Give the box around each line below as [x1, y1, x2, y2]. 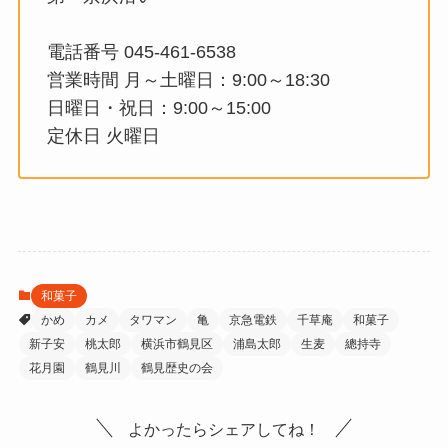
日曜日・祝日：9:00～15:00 [46, 98, 271, 119]
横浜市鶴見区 [140, 337, 213, 352]
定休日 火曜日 [46, 126, 160, 147]
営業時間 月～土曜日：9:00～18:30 [46, 70, 330, 91]
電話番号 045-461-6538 [46, 42, 236, 63]
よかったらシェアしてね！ [128, 419, 320, 438]
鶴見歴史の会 [140, 361, 213, 376]
